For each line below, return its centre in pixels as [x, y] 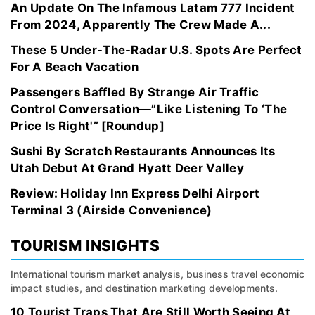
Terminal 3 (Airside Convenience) [111, 210]
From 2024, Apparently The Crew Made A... [141, 25]
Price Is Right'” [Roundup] [88, 126]
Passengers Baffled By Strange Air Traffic [135, 92]
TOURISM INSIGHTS [85, 246]
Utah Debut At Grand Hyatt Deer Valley [128, 168]
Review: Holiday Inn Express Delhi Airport [135, 193]
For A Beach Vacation [75, 67]
